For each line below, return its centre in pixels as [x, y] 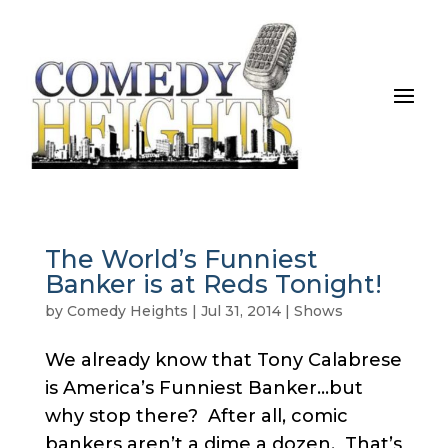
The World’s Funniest [181, 258]
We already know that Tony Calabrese [223, 359]
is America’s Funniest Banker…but [203, 387]
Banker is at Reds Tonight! [213, 283]
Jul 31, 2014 [240, 310]
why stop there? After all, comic [196, 415]
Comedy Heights [127, 310]
